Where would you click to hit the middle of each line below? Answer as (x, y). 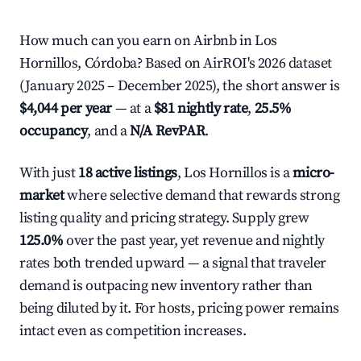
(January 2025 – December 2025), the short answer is (180, 86)
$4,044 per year (66, 108)
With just (49, 173)
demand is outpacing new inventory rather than (166, 286)
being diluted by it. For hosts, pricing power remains (179, 308)
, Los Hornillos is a (235, 173)
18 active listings (128, 173)
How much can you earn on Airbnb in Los (148, 41)
